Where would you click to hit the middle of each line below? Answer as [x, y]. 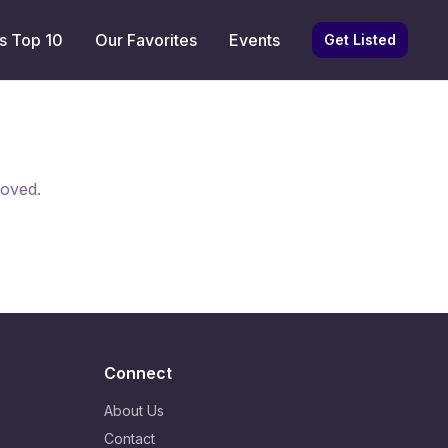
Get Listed [360, 39]
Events [254, 40]
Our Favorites [146, 40]
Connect [138, 373]
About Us [134, 410]
